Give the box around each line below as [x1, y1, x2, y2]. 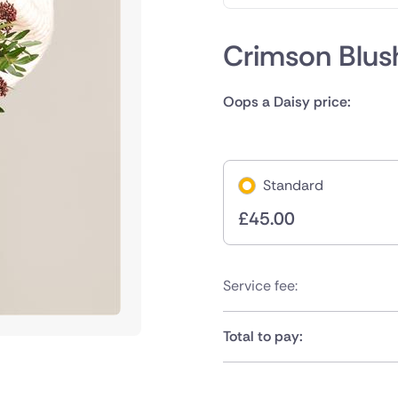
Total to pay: [222, 327, 303, 346]
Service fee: [222, 275, 298, 295]
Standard [262, 176, 323, 195]
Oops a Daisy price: [222, 92, 351, 111]
